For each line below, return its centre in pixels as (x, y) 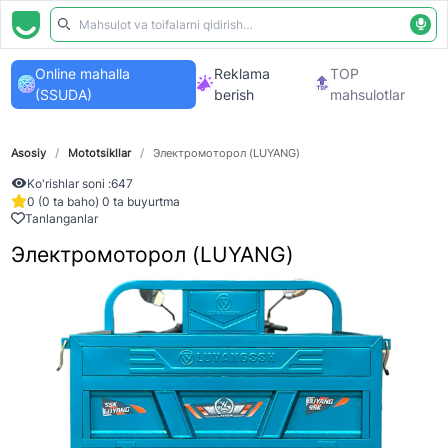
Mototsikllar (99, 153)
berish (233, 94)
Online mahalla (82, 73)
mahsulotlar (368, 94)
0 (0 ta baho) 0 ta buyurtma (103, 201)
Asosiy (28, 153)
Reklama (241, 73)
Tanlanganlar (61, 219)
